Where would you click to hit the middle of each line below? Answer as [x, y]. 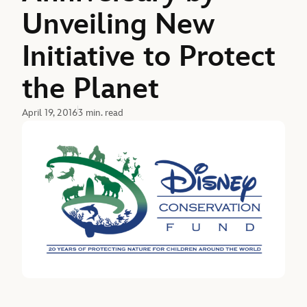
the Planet [91, 89]
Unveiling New [119, 25]
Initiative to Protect [149, 57]
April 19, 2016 [50, 112]
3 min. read [101, 112]
